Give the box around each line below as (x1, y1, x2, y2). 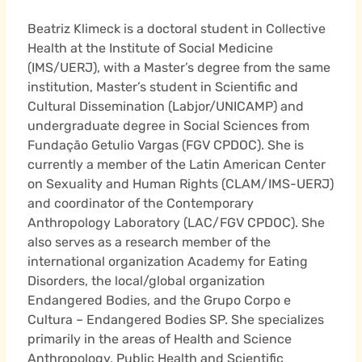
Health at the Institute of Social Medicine (27, 40, 273, 57)
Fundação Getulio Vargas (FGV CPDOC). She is (27, 137, 304, 154)
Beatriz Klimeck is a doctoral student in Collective (27, 21, 326, 37)
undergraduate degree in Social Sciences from (27, 118, 309, 134)
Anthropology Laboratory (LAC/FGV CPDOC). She (27, 215, 325, 231)
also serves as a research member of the (27, 234, 271, 250)
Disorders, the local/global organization (27, 273, 265, 289)
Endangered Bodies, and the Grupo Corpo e (27, 293, 291, 309)
